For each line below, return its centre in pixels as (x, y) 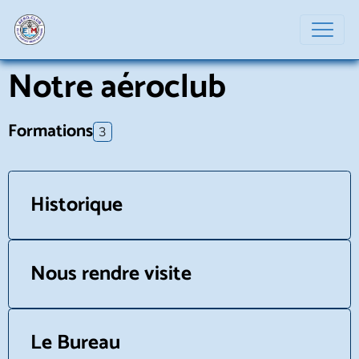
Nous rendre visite (111, 274)
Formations (50, 131)
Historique (77, 205)
